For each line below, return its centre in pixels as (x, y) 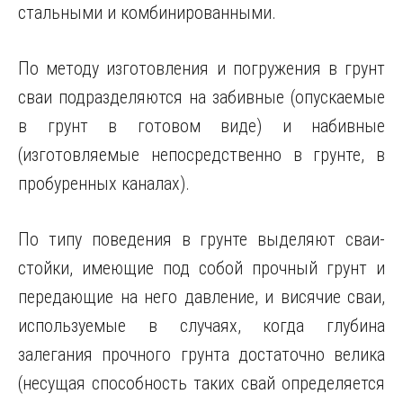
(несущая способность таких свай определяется (201, 383)
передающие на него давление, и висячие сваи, (201, 297)
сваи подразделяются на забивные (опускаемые (201, 97)
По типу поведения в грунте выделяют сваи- (201, 239)
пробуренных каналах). (104, 184)
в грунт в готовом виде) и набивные (201, 126)
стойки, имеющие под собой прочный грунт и (201, 268)
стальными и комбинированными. (147, 13)
